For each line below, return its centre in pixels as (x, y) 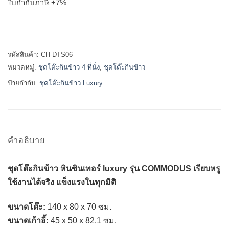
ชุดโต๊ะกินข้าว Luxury (71, 83)
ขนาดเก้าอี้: (28, 221)
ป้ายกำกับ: (24, 83)
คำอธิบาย (27, 140)
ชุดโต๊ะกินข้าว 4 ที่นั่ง (69, 67)
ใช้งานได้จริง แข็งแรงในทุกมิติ (62, 182)
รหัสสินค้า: (24, 55)
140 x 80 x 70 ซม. (78, 207)
